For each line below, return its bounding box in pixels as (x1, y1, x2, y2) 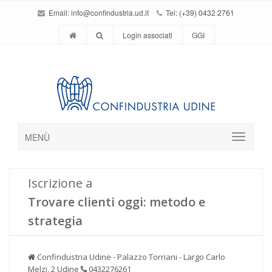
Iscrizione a (28, 175, 92, 191)
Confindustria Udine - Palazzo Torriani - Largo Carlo (35, 251, 225, 262)
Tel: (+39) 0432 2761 (164, 7, 234, 18)
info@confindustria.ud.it (71, 7, 149, 18)
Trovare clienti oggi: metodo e (28, 194, 205, 210)
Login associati (123, 30, 172, 40)
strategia (28, 212, 83, 229)
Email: (47, 7, 71, 18)
